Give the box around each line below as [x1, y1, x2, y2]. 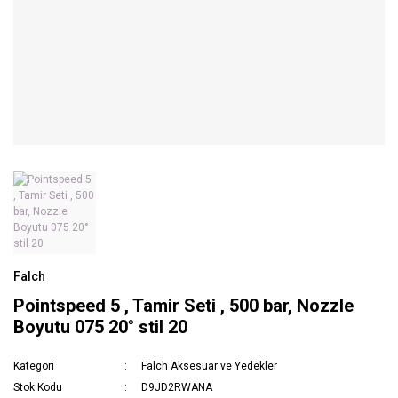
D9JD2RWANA [141, 381, 213, 394]
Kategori [13, 360, 54, 373]
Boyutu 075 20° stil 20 [13, 316, 187, 338]
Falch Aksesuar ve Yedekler [141, 360, 278, 373]
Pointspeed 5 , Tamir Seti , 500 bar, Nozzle [13, 295, 354, 317]
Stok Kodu [13, 381, 62, 394]
